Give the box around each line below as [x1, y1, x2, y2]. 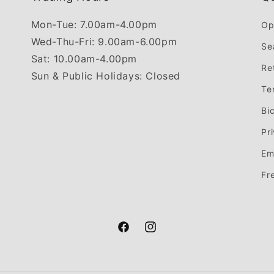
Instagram [143, 228, 187, 239]
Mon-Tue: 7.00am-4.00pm [31, 18, 157, 31]
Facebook [116, 228, 159, 239]
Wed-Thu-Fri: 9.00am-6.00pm [31, 35, 177, 48]
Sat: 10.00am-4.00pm [31, 53, 138, 65]
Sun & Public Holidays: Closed [31, 70, 181, 83]
